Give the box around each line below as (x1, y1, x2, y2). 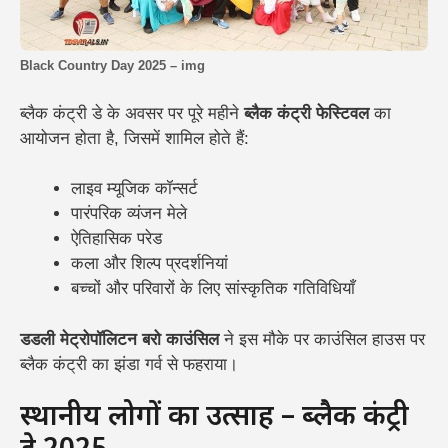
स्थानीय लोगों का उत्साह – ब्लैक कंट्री (20, 400, 409, 437)
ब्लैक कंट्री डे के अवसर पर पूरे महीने (20, 103, 244, 123)
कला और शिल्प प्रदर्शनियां (71, 254, 228, 274)
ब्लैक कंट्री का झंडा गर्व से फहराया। (20, 354, 238, 374)
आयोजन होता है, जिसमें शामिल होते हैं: (20, 128, 249, 148)
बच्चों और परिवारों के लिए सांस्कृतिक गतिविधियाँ (71, 279, 355, 299)
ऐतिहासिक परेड (71, 229, 162, 249)
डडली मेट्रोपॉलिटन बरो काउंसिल (20, 329, 219, 349)
